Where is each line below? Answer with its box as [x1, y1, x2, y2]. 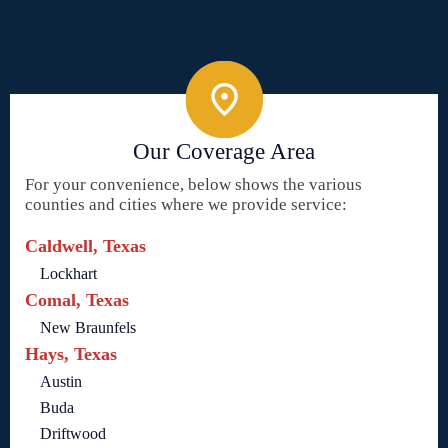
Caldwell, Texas [25, 236, 146, 257]
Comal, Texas [25, 290, 129, 311]
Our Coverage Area [133, 139, 315, 165]
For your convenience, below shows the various [25, 175, 362, 195]
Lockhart [40, 265, 97, 283]
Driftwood [40, 425, 106, 443]
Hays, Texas [25, 344, 117, 365]
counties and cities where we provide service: [25, 195, 347, 215]
